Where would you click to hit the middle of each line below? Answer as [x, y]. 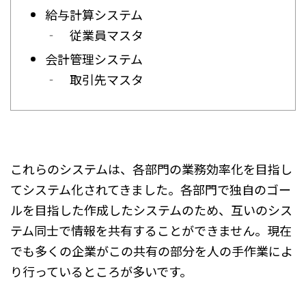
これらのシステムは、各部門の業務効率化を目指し [151, 169]
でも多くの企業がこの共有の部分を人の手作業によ [152, 251]
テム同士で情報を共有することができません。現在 [151, 231]
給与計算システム [94, 15]
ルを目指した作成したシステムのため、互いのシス [151, 210]
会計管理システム [94, 59]
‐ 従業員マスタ [94, 35]
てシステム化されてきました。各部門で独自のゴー [151, 190]
